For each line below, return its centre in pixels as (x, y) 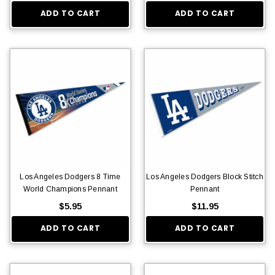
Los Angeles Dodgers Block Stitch (205, 176)
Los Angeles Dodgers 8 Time (70, 176)
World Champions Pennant (70, 189)
